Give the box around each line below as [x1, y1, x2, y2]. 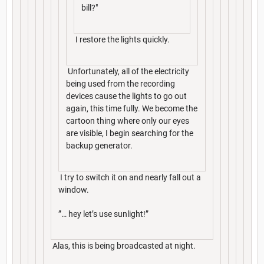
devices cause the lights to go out [66, 91, 187, 101]
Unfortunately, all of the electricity [66, 66, 189, 76]
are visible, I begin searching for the [66, 128, 193, 138]
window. [58, 184, 89, 194]
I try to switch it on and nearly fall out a [58, 172, 201, 182]
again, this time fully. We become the [66, 103, 197, 113]
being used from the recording [66, 78, 175, 88]
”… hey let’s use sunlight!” [58, 209, 148, 219]
